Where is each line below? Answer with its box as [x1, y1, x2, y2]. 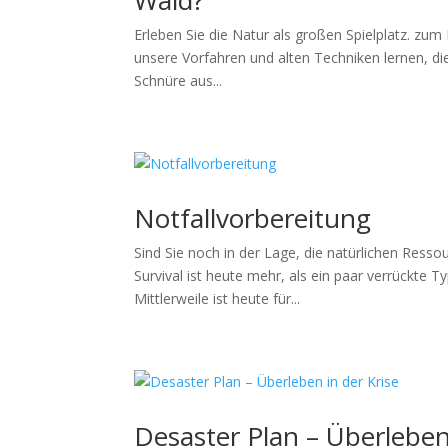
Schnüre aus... [134, 71, 223, 90]
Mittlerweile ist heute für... [134, 289, 301, 308]
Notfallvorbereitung [134, 200, 372, 236]
